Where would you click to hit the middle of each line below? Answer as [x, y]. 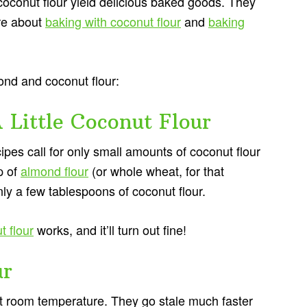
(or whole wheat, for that [156, 170]
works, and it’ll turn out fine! [110, 229]
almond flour [54, 170]
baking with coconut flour [113, 21]
